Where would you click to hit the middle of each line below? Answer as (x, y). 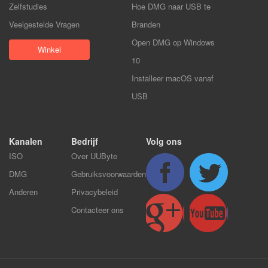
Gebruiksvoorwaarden (109, 173)
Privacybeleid (95, 191)
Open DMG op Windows (173, 42)
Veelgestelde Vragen (44, 24)
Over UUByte (94, 156)
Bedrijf (85, 141)
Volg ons (164, 141)
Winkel (49, 49)
